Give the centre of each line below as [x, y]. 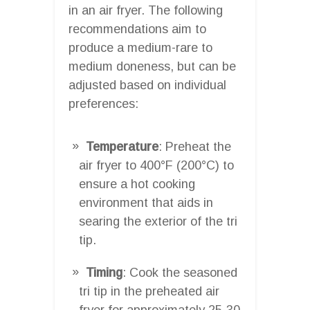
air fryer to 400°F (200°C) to [156, 165]
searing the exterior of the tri [158, 221]
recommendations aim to [137, 29]
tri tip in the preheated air [149, 291]
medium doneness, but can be [152, 66]
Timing [104, 272]
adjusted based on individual [147, 85]
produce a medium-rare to [140, 47]
